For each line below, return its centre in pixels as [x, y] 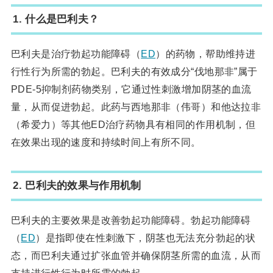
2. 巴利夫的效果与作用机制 [77, 186]
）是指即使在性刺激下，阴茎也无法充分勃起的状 [146, 238]
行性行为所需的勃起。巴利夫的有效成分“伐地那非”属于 [134, 72]
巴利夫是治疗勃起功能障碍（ [76, 54]
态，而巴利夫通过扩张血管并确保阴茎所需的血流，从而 [136, 256]
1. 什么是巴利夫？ [56, 19]
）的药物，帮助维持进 [206, 54]
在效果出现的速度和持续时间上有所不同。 [106, 142]
